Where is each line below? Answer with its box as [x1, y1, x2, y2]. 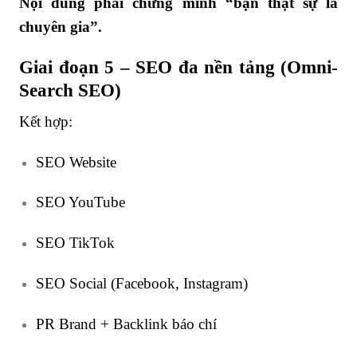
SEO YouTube [35, 194, 125, 211]
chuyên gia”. [19, 18, 102, 36]
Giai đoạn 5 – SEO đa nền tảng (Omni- [19, 57, 338, 78]
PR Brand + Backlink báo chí [35, 315, 217, 332]
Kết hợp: [19, 112, 73, 130]
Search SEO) [19, 80, 121, 101]
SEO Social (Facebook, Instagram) [35, 274, 248, 292]
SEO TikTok [35, 234, 115, 252]
